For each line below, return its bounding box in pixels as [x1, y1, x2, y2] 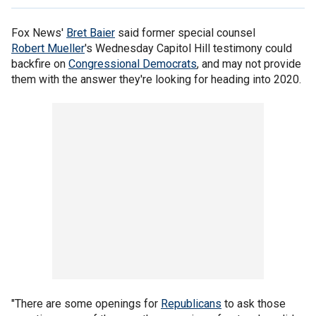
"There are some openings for [11, 297, 161, 310]
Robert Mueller [11, 42, 85, 55]
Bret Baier [66, 26, 115, 39]
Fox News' [11, 26, 66, 39]
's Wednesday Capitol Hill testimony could [85, 42, 292, 55]
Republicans [161, 297, 221, 310]
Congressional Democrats [68, 57, 197, 71]
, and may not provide [197, 57, 301, 71]
